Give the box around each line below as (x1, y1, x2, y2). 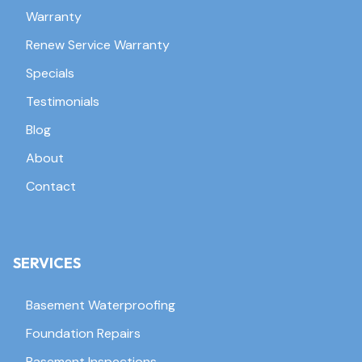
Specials (26, 64, 74, 82)
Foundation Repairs (26, 324, 141, 342)
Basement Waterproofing (26, 296, 175, 314)
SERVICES (13, 253, 81, 272)
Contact (26, 177, 76, 195)
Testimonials (26, 92, 99, 110)
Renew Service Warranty (26, 36, 170, 53)
